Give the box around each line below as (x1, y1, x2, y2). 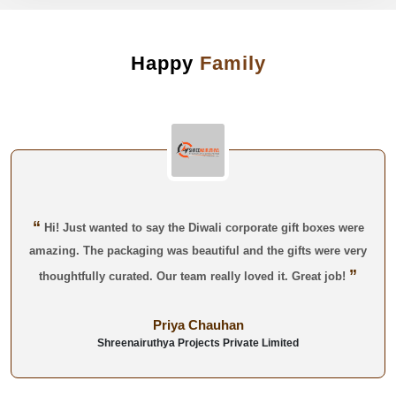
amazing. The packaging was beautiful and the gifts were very (29, 243, 367, 257)
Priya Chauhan (152, 316, 244, 332)
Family (199, 51, 266, 74)
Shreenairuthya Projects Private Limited (97, 336, 299, 349)
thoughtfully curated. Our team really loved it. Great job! (39, 269, 349, 283)
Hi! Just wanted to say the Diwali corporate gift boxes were (40, 220, 364, 234)
